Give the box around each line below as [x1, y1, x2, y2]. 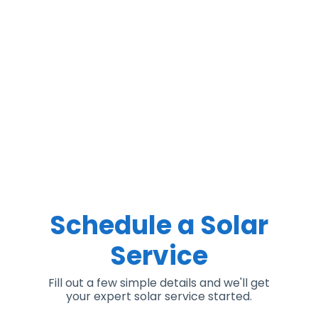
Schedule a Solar [50, 207, 268, 244]
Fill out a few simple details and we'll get [48, 274, 270, 291]
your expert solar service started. [66, 287, 252, 305]
